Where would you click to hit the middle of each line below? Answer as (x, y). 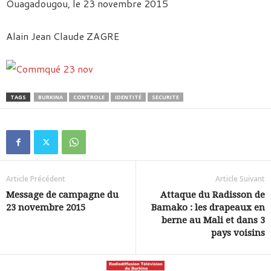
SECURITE (165, 97)
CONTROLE (89, 97)
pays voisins (238, 233)
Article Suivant (240, 179)
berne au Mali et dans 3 (213, 220)
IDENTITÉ (128, 97)
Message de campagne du (62, 195)
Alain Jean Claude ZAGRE (63, 36)
